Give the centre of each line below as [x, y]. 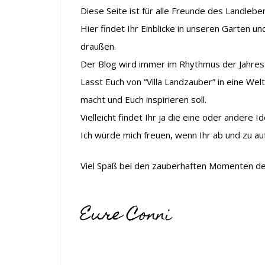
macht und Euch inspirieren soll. [143, 99]
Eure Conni [126, 216]
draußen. [98, 46]
